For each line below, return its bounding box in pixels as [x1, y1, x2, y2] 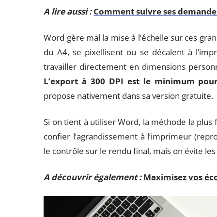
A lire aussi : [44, 6, 92, 17]
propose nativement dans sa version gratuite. [44, 90, 214, 101]
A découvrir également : [44, 171, 142, 183]
